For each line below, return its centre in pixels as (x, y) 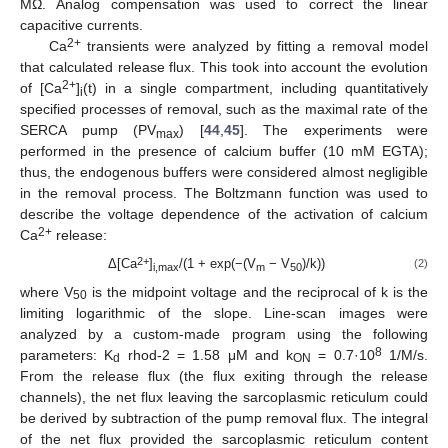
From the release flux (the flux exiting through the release (224, 375)
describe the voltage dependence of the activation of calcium (224, 214)
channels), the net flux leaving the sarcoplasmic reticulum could (224, 396)
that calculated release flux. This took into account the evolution (224, 67)
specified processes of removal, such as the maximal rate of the (224, 109)
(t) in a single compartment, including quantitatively (255, 88)
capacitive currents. (81, 25)
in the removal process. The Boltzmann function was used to (224, 193)
